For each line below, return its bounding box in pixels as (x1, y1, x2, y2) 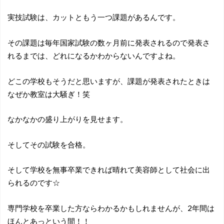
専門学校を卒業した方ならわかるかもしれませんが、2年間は (7, 203, 214, 212)
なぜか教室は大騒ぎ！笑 (7, 89, 90, 98)
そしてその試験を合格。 (7, 139, 90, 149)
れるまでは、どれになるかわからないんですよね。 (7, 50, 180, 60)
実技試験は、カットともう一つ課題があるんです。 (7, 12, 180, 22)
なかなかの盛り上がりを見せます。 (7, 114, 127, 124)
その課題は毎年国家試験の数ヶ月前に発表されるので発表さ (7, 37, 210, 47)
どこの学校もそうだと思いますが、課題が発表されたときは (7, 76, 210, 85)
